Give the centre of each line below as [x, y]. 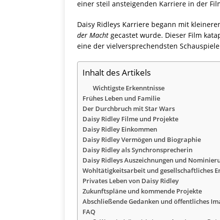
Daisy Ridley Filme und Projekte [130, 119]
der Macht [93, 35]
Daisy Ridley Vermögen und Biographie [142, 140]
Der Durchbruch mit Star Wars [129, 109]
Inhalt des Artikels [117, 73]
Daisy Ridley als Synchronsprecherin [137, 150]
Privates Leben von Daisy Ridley [131, 181]
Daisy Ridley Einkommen [120, 129]
